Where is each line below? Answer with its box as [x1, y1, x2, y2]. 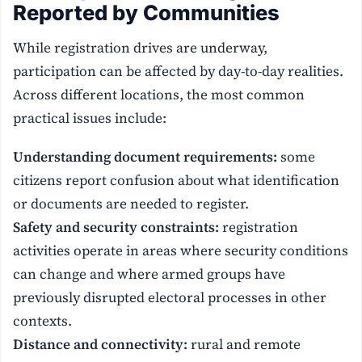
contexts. [13, 310, 73, 330]
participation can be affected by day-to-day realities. [13, 61, 344, 81]
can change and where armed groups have [13, 263, 286, 284]
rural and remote [187, 334, 301, 354]
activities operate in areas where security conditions [13, 240, 349, 260]
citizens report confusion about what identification [13, 170, 340, 190]
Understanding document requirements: [13, 146, 278, 166]
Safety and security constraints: [13, 217, 220, 237]
